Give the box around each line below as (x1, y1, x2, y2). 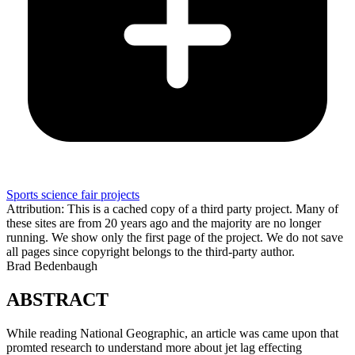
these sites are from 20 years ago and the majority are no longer (6, 216, 321, 230)
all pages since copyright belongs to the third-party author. (6, 244, 295, 258)
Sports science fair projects (6, 187, 139, 201)
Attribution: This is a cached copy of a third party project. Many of (6, 201, 338, 216)
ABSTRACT (6, 288, 109, 310)
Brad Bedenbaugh (6, 258, 97, 273)
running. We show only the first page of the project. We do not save (6, 230, 343, 244)
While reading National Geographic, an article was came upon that (6, 326, 338, 340)
